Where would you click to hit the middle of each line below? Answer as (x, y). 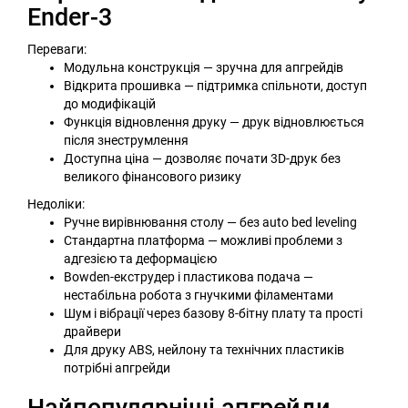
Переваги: (57, 49)
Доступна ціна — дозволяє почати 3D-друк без (202, 158)
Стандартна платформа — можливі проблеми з (203, 240)
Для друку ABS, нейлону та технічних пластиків (204, 349)
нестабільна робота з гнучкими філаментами (199, 295)
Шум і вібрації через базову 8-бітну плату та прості (213, 313)
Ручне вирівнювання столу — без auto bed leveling (210, 222)
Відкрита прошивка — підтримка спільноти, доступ (215, 85)
